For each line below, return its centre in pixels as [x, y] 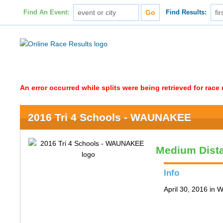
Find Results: [186, 12]
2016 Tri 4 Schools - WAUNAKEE [110, 117]
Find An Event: [46, 12]
